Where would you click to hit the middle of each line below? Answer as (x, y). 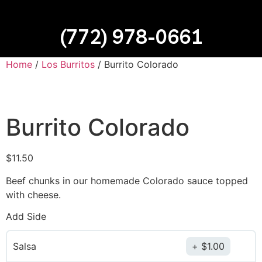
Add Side (26, 217)
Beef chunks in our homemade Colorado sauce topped (127, 180)
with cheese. (33, 194)
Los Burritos (68, 65)
